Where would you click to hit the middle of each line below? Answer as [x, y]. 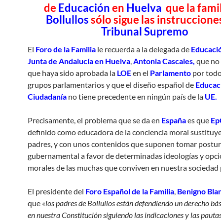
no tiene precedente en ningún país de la [136, 96]
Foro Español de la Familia [130, 191]
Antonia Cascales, [164, 61]
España [174, 120]
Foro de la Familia [66, 49]
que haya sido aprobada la [72, 73]
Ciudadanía [47, 96]
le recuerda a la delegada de [143, 49]
